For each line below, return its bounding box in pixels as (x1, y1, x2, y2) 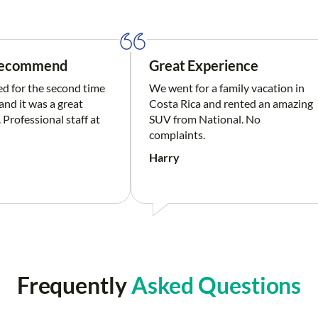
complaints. (149, 128, 205, 142)
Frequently (16, 270, 131, 299)
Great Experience (149, 57, 258, 75)
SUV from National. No (149, 112, 261, 126)
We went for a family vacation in (149, 81, 305, 95)
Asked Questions (131, 270, 302, 299)
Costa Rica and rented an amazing (149, 97, 313, 111)
